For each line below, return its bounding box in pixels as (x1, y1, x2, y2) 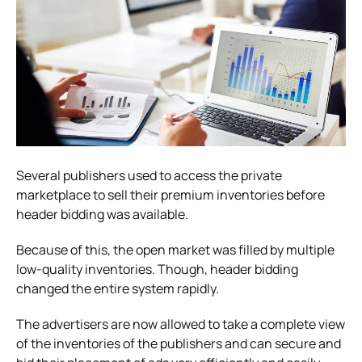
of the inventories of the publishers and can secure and (16, 334, 341, 352)
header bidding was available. (16, 204, 188, 223)
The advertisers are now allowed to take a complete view (16, 314, 345, 333)
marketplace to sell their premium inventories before (16, 185, 325, 204)
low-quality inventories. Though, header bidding (16, 259, 298, 278)
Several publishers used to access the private (16, 166, 282, 184)
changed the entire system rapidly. (16, 279, 219, 297)
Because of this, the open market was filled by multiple (16, 240, 335, 259)
